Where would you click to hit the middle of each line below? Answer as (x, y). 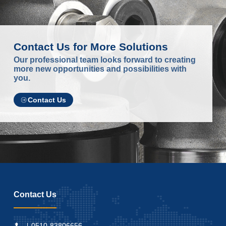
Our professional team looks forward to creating (104, 60)
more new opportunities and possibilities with (100, 69)
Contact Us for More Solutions (91, 47)
